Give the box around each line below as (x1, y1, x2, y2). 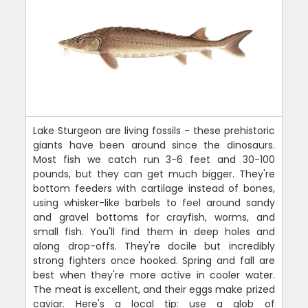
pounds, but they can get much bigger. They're (33, 166, 275, 181)
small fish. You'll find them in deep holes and (33, 224, 275, 239)
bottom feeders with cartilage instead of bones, (33, 181, 275, 195)
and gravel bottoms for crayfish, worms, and (33, 210, 275, 224)
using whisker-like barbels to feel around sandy (33, 195, 275, 210)
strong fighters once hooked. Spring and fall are (33, 253, 275, 267)
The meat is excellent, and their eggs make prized (33, 282, 275, 296)
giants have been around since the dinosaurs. (33, 137, 275, 152)
